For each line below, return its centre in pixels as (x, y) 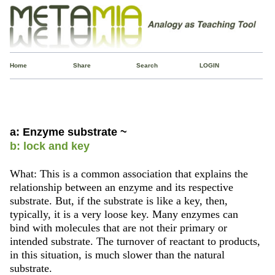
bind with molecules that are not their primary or (118, 227)
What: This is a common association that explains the (129, 173)
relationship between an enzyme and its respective (121, 187)
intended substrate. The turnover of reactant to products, (135, 241)
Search (147, 65)
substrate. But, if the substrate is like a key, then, (118, 200)
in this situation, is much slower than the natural (117, 254)
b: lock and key (49, 146)
